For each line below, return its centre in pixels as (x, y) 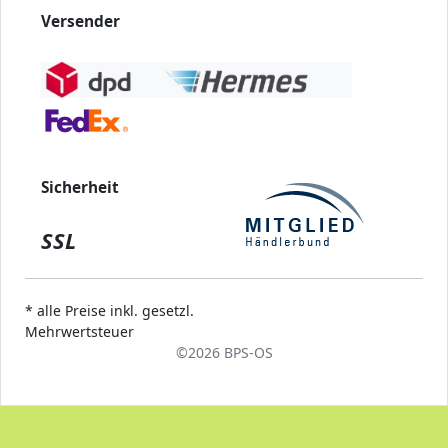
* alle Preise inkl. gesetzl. (109, 310)
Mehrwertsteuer (79, 331)
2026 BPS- (220, 352)
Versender (80, 21)
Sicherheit (80, 187)
